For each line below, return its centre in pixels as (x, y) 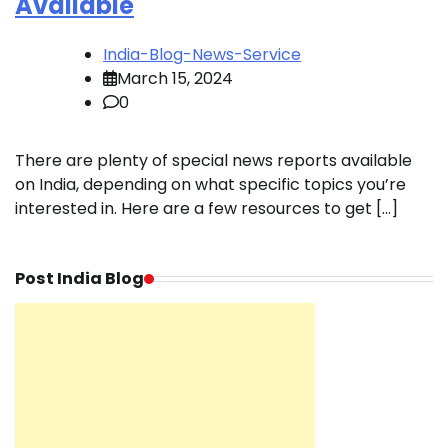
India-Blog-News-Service (202, 55)
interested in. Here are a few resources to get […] (206, 209)
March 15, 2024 (175, 79)
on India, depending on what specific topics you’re (210, 185)
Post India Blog (79, 279)
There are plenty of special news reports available (213, 161)
